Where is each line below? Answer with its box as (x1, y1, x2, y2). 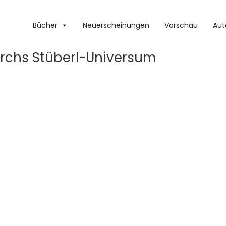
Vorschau (164, 20, 198, 30)
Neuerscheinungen (83, 20, 149, 30)
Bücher (33, 20, 58, 30)
